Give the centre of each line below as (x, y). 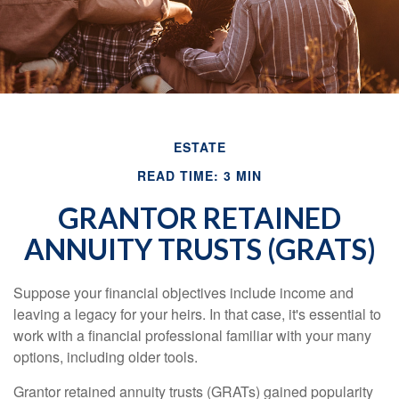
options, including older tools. (106, 357)
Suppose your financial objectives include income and (183, 293)
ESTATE (199, 147)
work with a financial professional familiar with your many (192, 335)
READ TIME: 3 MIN (199, 175)
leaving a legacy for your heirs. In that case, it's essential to (197, 314)
